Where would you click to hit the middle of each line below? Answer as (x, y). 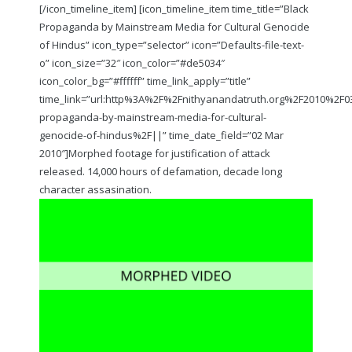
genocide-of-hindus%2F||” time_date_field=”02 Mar (161, 135)
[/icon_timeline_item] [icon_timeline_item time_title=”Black (174, 9)
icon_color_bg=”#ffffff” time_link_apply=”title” (145, 81)
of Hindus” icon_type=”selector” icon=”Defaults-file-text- (172, 45)
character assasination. (95, 189)
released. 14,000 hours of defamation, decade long (161, 171)
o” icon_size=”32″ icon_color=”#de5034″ (132, 63)
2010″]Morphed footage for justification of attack (155, 153)
